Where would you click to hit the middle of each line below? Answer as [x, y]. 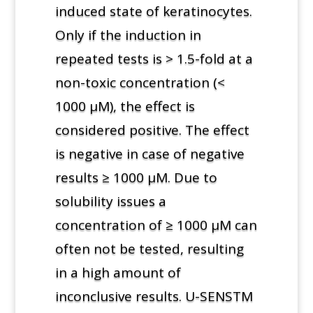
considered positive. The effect [152, 130]
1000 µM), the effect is [125, 106]
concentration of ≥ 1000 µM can [156, 225]
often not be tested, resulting [149, 248]
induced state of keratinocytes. [153, 11]
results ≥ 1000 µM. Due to [136, 177]
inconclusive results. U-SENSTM [154, 296]
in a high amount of [118, 272]
